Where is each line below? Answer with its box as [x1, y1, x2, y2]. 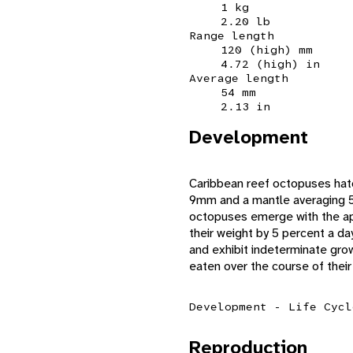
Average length [189, 70, 288, 85]
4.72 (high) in [221, 56, 320, 71]
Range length [189, 28, 274, 43]
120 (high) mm [221, 42, 313, 57]
